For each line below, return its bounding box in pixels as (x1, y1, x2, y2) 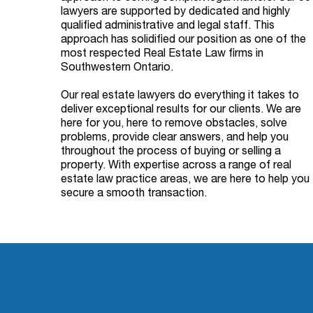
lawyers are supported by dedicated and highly (61, 7, 290, 19)
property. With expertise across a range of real (61, 161, 291, 173)
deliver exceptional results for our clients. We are (61, 105, 301, 117)
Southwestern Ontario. (61, 63, 173, 75)
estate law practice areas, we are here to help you (61, 175, 310, 187)
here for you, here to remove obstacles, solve (61, 119, 287, 131)
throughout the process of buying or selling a (61, 147, 281, 159)
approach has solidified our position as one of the (61, 35, 306, 47)
